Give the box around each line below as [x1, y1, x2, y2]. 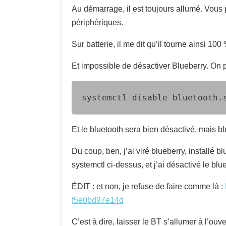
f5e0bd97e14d [72, 196, 124, 204]
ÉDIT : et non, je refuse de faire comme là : [72, 182, 225, 191]
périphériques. [72, 18, 123, 27]
